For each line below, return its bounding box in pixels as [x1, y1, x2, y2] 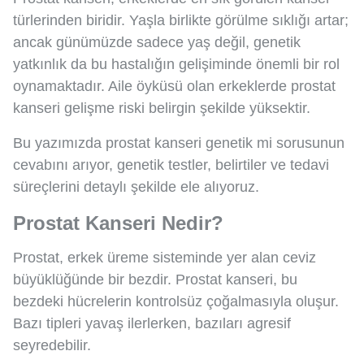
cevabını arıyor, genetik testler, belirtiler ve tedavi [13, 157, 329, 174]
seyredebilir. [13, 337, 91, 354]
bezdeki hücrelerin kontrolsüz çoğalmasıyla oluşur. [13, 293, 339, 310]
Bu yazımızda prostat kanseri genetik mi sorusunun [13, 135, 344, 152]
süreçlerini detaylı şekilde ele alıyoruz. [13, 179, 259, 196]
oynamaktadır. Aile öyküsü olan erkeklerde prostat [13, 78, 336, 95]
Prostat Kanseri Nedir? [13, 212, 223, 235]
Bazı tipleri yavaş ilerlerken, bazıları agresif [13, 315, 291, 332]
